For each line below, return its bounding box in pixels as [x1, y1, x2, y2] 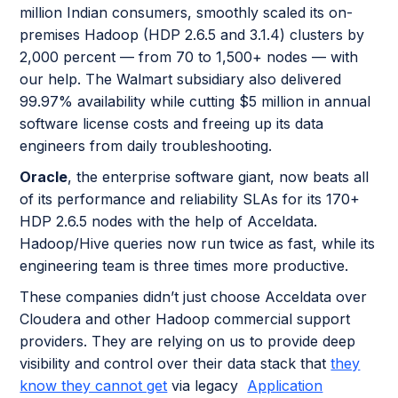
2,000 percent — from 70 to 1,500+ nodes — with [20, 48, 359, 67]
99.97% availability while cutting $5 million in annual [20, 92, 371, 111]
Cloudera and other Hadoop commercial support [20, 310, 351, 329]
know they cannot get [20, 377, 168, 395]
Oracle [20, 168, 68, 187]
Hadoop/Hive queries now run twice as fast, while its [20, 235, 376, 253]
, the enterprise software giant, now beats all [68, 168, 370, 187]
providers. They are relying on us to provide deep [20, 332, 356, 351]
